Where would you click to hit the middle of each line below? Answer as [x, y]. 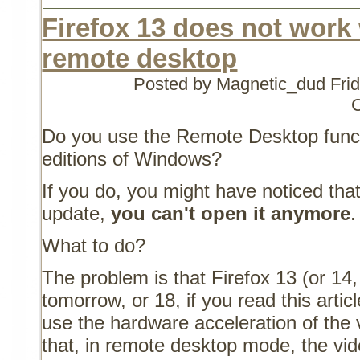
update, [77, 214]
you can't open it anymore [231, 214]
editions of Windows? [132, 159]
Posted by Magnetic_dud [232, 84]
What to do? [94, 246]
